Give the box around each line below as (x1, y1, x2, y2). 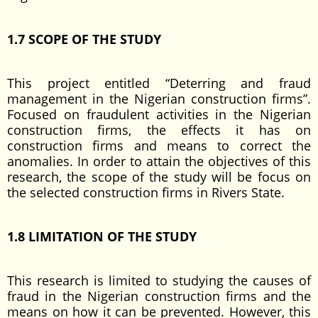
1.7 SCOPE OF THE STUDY (7, 31, 161, 48)
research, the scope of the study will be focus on (7, 168, 311, 185)
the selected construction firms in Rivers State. (7, 184, 285, 201)
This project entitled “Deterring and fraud (7, 75, 311, 92)
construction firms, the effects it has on (7, 121, 311, 138)
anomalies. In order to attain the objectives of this (7, 153, 311, 170)
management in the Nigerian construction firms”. (7, 90, 311, 107)
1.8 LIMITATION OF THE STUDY (7, 228, 197, 245)
